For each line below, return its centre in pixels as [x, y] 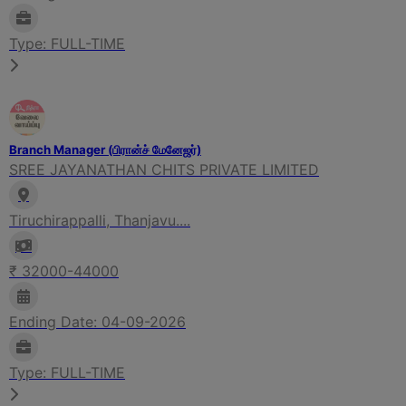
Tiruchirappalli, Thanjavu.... [100, 220]
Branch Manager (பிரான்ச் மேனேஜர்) [105, 149]
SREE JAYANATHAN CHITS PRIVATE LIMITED [164, 169]
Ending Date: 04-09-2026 [97, 321]
